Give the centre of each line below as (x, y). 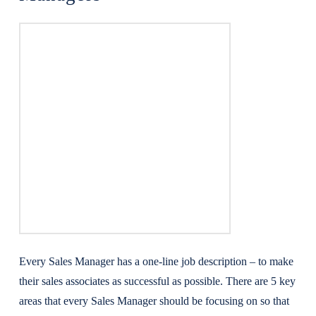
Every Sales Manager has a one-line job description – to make (156, 261)
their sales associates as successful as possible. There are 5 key (157, 281)
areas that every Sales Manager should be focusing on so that (154, 301)
